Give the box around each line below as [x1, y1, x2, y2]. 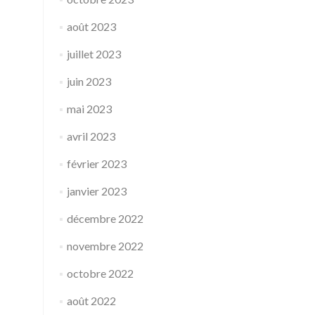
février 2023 [66, 157, 127, 170]
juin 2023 [66, 75, 111, 88]
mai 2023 [66, 102, 112, 115]
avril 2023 [66, 129, 115, 143]
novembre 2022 [66, 239, 143, 252]
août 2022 [66, 294, 116, 307]
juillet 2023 [66, 47, 121, 60]
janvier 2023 [66, 184, 127, 198]
